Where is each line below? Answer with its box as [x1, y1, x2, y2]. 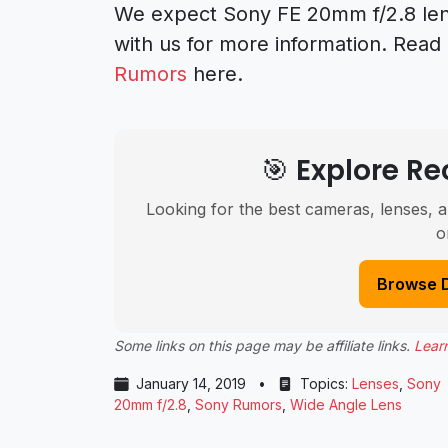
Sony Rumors [195, 396, 282, 414]
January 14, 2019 [136, 375, 246, 393]
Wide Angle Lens [290, 396, 402, 414]
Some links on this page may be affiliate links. [114, 337, 414, 355]
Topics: [296, 375, 352, 393]
